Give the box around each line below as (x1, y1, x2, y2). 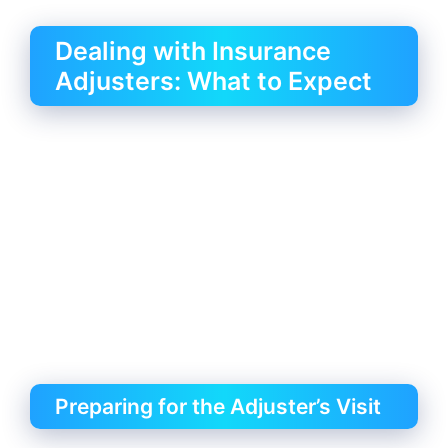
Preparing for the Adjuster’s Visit (55, 394, 381, 420)
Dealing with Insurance (55, 35, 331, 66)
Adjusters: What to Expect (55, 65, 372, 96)
